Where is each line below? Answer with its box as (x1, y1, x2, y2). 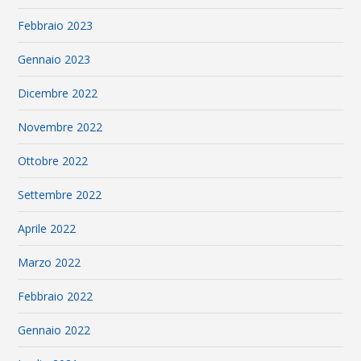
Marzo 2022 (18, 255, 81, 271)
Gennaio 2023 (18, 52, 91, 68)
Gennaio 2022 (18, 322, 91, 338)
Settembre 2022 (18, 187, 102, 203)
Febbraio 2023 (18, 18, 93, 34)
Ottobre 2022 (18, 153, 89, 169)
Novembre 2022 (18, 119, 103, 135)
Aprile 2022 (18, 221, 77, 237)
